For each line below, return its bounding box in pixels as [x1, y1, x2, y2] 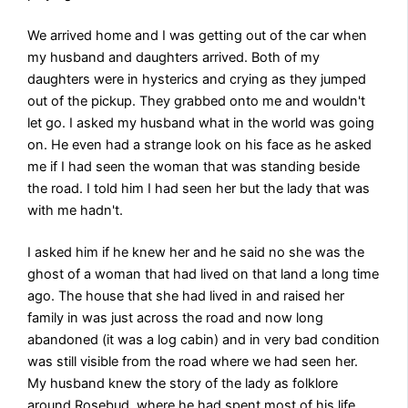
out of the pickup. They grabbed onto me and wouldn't [27, 93, 366, 110]
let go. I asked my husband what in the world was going [27, 115, 375, 132]
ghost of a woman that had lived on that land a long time [27, 265, 380, 282]
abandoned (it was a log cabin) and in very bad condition [27, 331, 381, 348]
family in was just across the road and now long [27, 309, 324, 326]
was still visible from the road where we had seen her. [27, 352, 359, 370]
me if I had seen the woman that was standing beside [27, 158, 361, 176]
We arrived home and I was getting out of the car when [27, 27, 368, 45]
